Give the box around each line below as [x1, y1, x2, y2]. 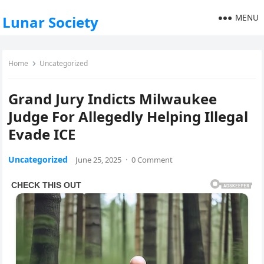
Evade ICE [8, 124, 76, 144]
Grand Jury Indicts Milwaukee [8, 89, 217, 108]
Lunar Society [2, 12, 99, 32]
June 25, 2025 [75, 154, 122, 165]
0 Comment [131, 154, 173, 165]
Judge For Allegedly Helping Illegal [8, 107, 249, 126]
